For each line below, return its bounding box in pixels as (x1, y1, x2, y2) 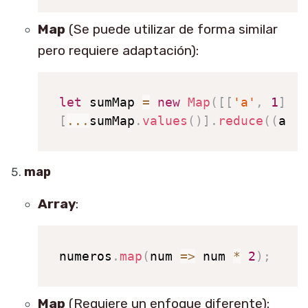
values (142, 113, 188, 129)
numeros (58, 248, 112, 263)
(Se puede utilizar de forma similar (65, 21, 278, 37)
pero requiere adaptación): (38, 42, 199, 58)
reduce (217, 113, 263, 129)
